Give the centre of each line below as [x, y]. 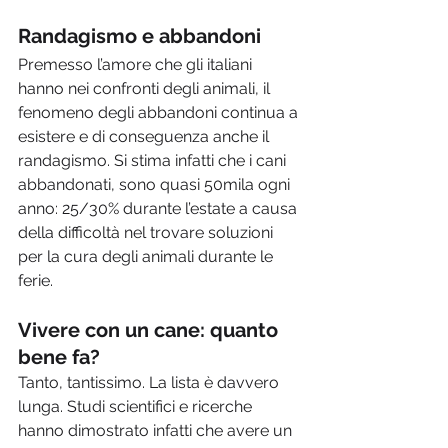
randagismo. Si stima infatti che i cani [154, 161]
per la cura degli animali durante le [147, 257]
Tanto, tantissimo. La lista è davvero [150, 383]
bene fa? [59, 357]
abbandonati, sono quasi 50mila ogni [156, 185]
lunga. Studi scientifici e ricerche [137, 407]
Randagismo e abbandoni [139, 36]
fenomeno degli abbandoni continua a [160, 113]
